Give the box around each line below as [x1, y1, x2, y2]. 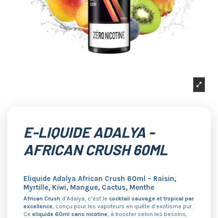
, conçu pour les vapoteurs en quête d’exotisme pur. [53, 203, 193, 210]
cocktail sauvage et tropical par [109, 195, 194, 202]
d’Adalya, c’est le [60, 195, 109, 202]
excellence [23, 203, 53, 210]
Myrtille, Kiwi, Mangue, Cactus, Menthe [23, 183, 155, 192]
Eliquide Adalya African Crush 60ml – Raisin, [23, 174, 177, 183]
